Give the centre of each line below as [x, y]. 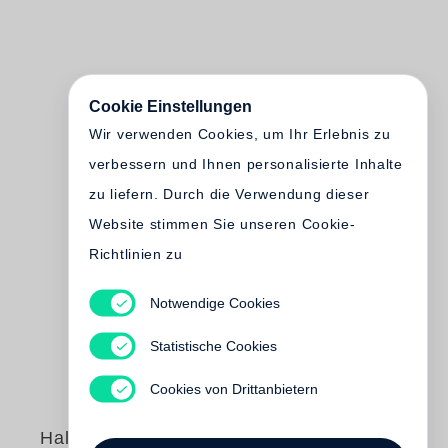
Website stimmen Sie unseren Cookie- [222, 224]
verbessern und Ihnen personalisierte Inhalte [246, 164]
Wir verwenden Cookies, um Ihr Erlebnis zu [240, 134]
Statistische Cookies [213, 345]
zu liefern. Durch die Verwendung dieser [229, 194]
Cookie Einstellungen [170, 106]
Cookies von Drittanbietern [233, 388]
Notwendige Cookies [214, 302]
